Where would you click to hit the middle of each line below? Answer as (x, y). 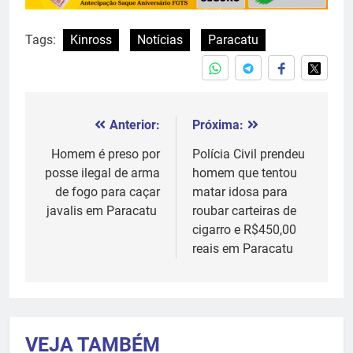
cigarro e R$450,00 (244, 229)
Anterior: (135, 124)
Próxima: (218, 124)
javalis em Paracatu (103, 210)
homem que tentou (245, 173)
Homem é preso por (106, 154)
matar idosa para (240, 191)
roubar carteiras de (244, 210)
